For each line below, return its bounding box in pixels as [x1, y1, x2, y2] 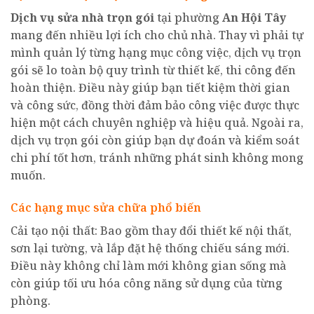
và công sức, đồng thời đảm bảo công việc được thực [11, 97, 299, 113]
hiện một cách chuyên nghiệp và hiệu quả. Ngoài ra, [11, 114, 303, 130]
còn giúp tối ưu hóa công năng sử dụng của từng [11, 275, 282, 291]
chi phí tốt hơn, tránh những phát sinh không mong [11, 149, 303, 165]
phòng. [11, 292, 50, 308]
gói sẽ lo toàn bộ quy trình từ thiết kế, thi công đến [11, 62, 296, 78]
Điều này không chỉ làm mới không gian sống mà [11, 257, 287, 273]
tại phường [154, 9, 222, 25]
